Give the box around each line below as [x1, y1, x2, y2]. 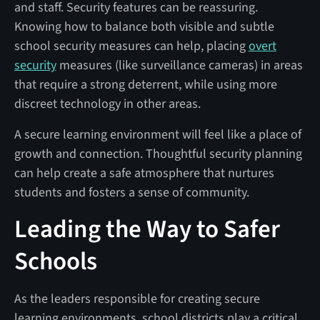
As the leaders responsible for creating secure [14, 289, 260, 308]
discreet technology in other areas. [14, 94, 201, 113]
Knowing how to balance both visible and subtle [14, 17, 274, 36]
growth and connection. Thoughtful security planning [14, 144, 302, 163]
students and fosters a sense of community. [14, 183, 249, 201]
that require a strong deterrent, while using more [14, 75, 277, 94]
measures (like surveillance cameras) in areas [56, 56, 303, 74]
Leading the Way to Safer [14, 211, 280, 247]
